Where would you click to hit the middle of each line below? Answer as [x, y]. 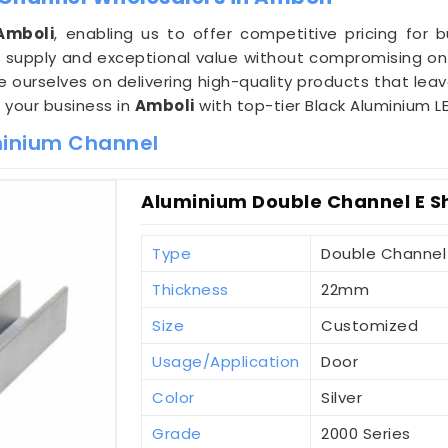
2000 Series [366, 434]
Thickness [190, 290]
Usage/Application [226, 362]
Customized [370, 326]
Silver [342, 398]
